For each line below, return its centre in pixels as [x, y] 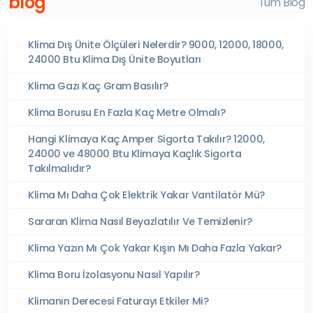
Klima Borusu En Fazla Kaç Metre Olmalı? [127, 112]
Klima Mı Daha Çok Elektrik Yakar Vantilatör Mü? [146, 195]
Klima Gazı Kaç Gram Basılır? [98, 86]
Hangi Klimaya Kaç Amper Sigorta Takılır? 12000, [146, 139]
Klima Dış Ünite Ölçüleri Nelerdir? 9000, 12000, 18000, [156, 44]
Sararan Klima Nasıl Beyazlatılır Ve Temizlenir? [140, 221]
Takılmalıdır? [59, 168]
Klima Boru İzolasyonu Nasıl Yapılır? [114, 274]
